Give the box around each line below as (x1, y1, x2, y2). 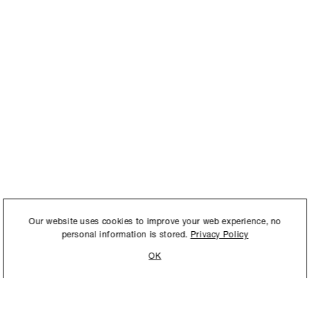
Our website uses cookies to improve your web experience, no (28, 218, 282, 226)
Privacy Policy (190, 231, 248, 239)
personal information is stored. (62, 231, 191, 239)
